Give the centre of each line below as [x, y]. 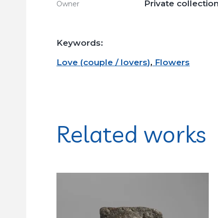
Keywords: [80, 43]
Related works [132, 134]
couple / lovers [115, 62]
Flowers [172, 62]
